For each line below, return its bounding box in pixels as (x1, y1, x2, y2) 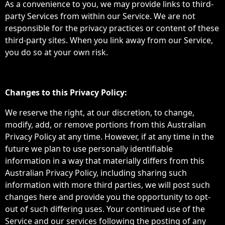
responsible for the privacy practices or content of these (5, 23, 219, 34)
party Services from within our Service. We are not (5, 11, 195, 22)
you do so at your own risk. (5, 47, 108, 58)
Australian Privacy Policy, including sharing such (5, 167, 187, 178)
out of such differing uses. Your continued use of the (5, 203, 205, 214)
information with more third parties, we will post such (5, 179, 210, 190)
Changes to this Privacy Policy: (5, 87, 127, 98)
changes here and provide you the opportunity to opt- (5, 191, 210, 202)
